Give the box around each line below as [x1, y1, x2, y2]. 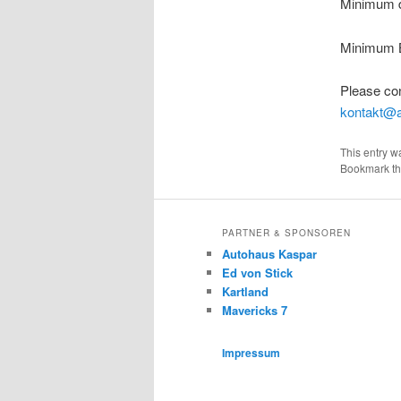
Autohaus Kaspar [222, 245, 317, 263]
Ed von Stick [222, 264, 293, 282]
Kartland [222, 283, 269, 301]
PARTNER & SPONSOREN [222, 226, 351, 240]
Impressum [222, 344, 280, 361]
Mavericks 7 [222, 302, 287, 320]
